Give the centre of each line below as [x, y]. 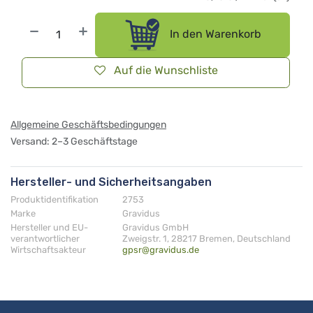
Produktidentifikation [54, 199]
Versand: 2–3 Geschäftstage [74, 141]
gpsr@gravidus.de [161, 249]
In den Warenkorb [214, 34]
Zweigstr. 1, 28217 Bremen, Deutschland [206, 238]
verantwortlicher [45, 238]
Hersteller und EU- [49, 227]
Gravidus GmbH [155, 227]
